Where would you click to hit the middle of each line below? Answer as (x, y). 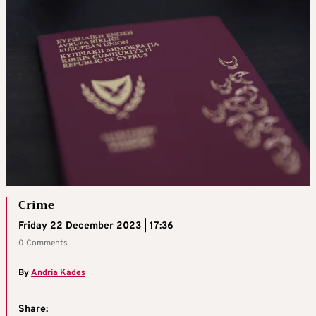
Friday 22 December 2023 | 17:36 (96, 226)
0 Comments (43, 244)
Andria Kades (58, 273)
